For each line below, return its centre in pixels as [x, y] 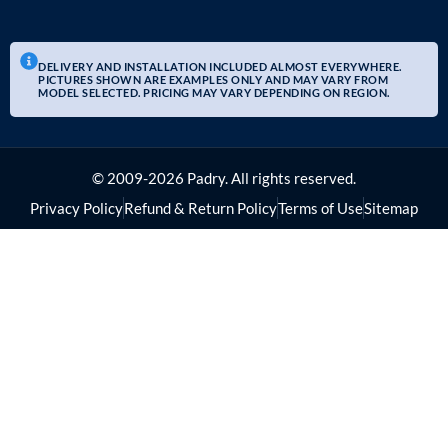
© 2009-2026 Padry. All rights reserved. [224, 178]
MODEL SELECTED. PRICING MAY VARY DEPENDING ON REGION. [214, 93]
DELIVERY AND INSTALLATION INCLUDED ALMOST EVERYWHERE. [220, 67]
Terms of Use [320, 208]
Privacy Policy [76, 208]
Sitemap [391, 208]
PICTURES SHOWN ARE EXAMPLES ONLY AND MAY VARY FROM [213, 80]
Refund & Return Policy [200, 208]
